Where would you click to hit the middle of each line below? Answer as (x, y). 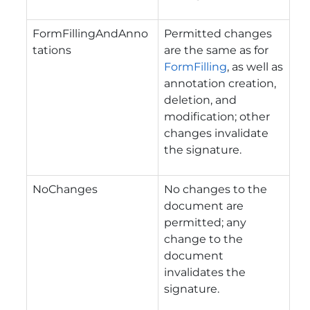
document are (204, 206)
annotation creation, (220, 83)
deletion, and (200, 100)
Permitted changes (218, 33)
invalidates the (205, 272)
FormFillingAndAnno (90, 33)
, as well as (255, 66)
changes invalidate (216, 133)
